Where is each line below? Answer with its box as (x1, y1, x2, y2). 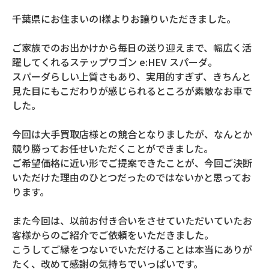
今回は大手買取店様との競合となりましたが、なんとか (12, 127, 252, 141)
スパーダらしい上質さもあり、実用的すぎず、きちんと (12, 69, 251, 83)
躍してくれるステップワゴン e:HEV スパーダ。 (12, 55, 217, 69)
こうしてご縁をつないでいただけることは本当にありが (12, 242, 252, 256)
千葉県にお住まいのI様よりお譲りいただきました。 (12, 11, 236, 26)
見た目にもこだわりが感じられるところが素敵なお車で (12, 83, 252, 98)
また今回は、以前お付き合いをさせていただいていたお (12, 213, 252, 228)
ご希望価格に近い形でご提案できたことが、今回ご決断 (12, 156, 252, 170)
